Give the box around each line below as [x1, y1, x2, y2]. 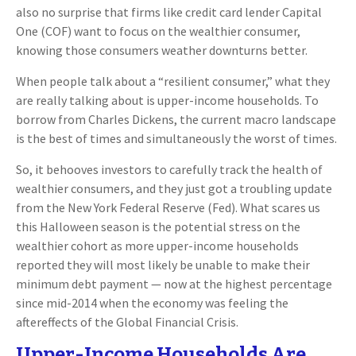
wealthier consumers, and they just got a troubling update [16, 180, 332, 196]
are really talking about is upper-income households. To [16, 92, 319, 108]
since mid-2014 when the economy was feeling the [16, 295, 288, 311]
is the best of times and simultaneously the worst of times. [16, 130, 337, 146]
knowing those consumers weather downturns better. [16, 42, 308, 58]
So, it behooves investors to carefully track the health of [16, 161, 323, 177]
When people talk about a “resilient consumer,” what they [16, 73, 330, 89]
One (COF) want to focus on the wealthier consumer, [16, 23, 300, 39]
